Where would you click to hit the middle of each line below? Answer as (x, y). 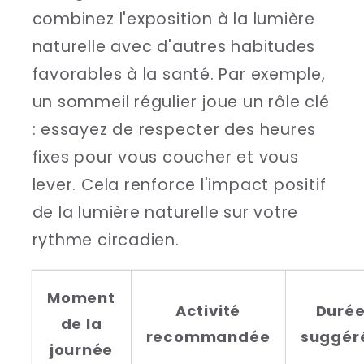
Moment (81, 297)
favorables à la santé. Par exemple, (179, 75)
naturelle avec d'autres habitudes (174, 47)
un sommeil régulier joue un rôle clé (181, 102)
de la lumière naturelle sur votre (165, 213)
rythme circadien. (106, 240)
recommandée (208, 336)
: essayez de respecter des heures (174, 130)
